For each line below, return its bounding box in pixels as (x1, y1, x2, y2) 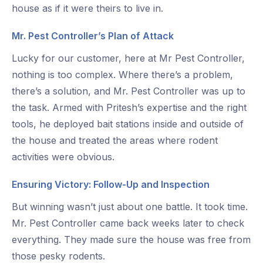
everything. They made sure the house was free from (12, 234, 251, 246)
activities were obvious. (12, 151, 114, 163)
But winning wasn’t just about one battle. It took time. (12, 201, 248, 213)
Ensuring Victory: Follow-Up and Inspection (12, 178, 210, 191)
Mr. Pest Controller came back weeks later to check (12, 217, 244, 230)
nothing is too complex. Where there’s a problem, (12, 69, 233, 81)
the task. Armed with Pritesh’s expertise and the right (12, 102, 247, 114)
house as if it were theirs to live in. (12, 2, 163, 15)
